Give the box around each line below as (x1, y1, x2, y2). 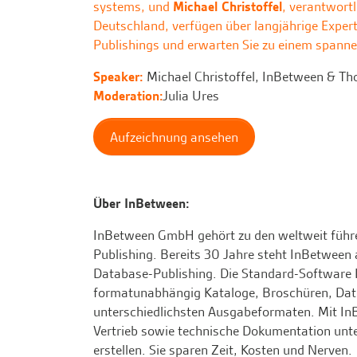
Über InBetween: (93, 194, 193, 213)
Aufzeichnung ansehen (110, 127, 239, 146)
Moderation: (93, 87, 163, 105)
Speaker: (93, 68, 147, 86)
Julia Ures (163, 87, 219, 105)
